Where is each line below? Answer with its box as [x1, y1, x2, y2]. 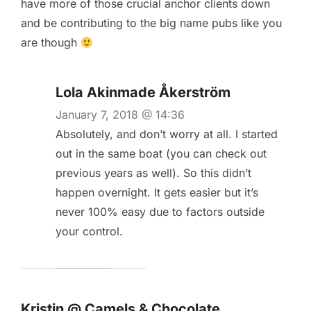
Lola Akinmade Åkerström [56, 84, 230, 101]
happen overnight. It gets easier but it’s [56, 185, 258, 200]
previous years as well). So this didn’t [56, 166, 251, 180]
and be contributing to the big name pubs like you [21, 16, 282, 31]
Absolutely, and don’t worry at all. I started [56, 127, 278, 142]
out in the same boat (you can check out [56, 146, 267, 161]
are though [21, 35, 81, 50]
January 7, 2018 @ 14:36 [56, 108, 185, 122]
